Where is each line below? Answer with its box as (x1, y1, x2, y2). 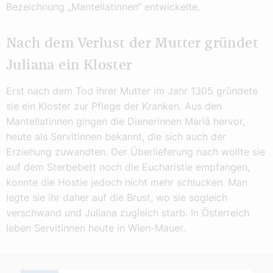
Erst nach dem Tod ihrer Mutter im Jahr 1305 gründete (6, 85, 258, 97)
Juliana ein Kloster (6, 58, 132, 73)
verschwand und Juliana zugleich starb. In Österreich (6, 207, 249, 219)
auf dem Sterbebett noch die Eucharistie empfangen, (6, 161, 250, 174)
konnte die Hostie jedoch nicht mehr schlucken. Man (6, 176, 247, 189)
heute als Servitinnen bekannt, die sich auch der (6, 130, 226, 143)
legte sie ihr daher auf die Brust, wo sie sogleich (6, 191, 227, 204)
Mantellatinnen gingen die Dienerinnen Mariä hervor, (6, 115, 245, 128)
